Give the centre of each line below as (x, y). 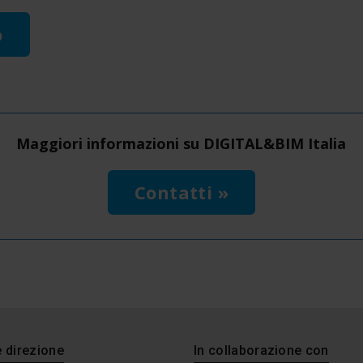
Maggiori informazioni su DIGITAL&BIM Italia (181, 143)
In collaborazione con (261, 350)
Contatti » (181, 192)
